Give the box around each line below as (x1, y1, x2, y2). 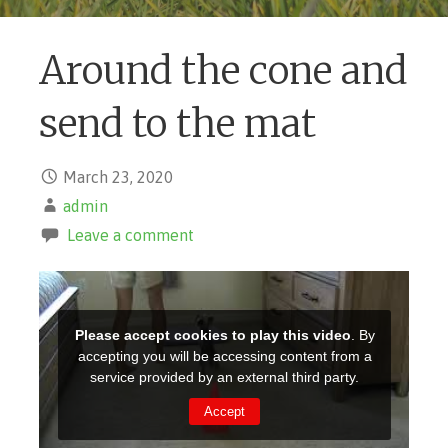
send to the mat (39, 100, 316, 148)
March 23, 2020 (63, 167, 173, 186)
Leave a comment (67, 225, 194, 244)
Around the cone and (39, 47, 407, 95)
